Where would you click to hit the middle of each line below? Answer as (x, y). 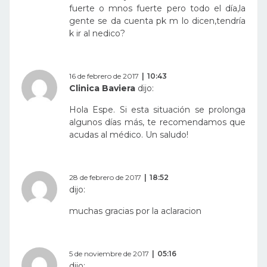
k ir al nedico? (97, 34)
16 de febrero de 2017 (104, 76)
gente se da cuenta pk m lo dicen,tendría (157, 21)
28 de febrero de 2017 (105, 178)
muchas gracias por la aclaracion (135, 211)
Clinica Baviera (102, 89)
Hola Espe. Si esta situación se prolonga (157, 110)
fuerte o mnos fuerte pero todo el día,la (157, 9)
